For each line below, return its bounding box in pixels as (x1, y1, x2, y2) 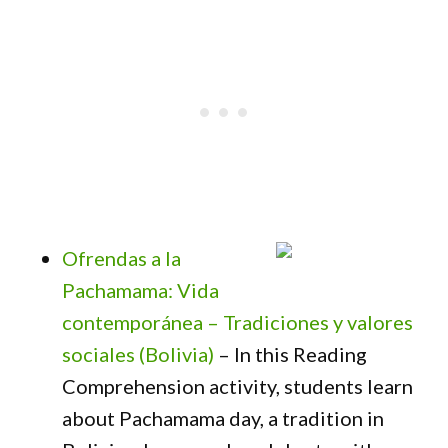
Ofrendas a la (62, 246, 182, 270)
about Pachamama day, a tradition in (62, 406, 385, 430)
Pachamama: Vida (62, 278, 220, 302)
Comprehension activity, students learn (62, 374, 414, 398)
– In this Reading (214, 342, 368, 366)
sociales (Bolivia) (62, 342, 215, 366)
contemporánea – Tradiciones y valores (62, 310, 414, 334)
